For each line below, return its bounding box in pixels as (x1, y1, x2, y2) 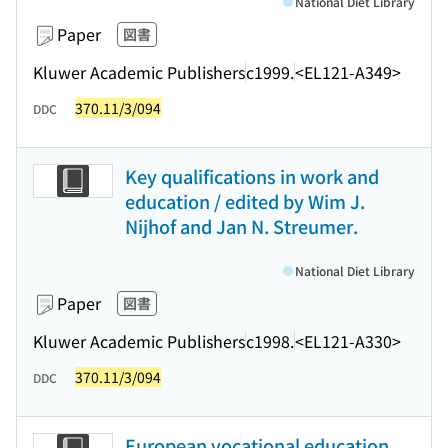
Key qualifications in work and (125, 163, 379, 189)
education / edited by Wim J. (125, 188, 365, 214)
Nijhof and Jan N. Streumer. (125, 213, 358, 239)
